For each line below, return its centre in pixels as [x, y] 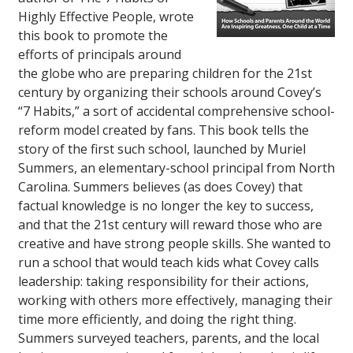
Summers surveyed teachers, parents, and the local [169, 338]
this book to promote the [93, 36]
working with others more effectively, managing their [175, 301]
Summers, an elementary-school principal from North [176, 168]
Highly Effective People [85, 17]
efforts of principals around [100, 55]
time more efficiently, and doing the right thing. [157, 320]
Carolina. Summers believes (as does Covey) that [160, 187]
